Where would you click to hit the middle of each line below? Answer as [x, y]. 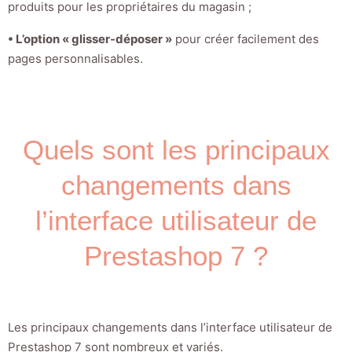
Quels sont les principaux [176, 150]
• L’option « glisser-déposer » [90, 39]
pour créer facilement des [246, 39]
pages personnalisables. [75, 59]
